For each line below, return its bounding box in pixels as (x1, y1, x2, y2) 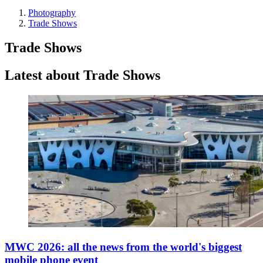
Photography (28, 7, 76, 18)
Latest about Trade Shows (5, 68, 160, 83)
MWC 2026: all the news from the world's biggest (5, 240, 242, 253)
